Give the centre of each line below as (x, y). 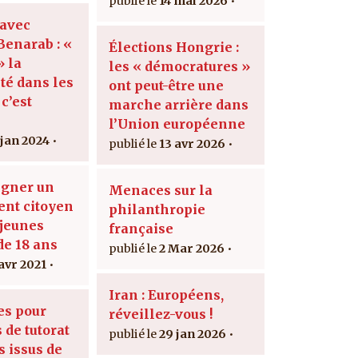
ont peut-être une (166, 85)
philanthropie (157, 209)
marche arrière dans (179, 104)
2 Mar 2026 (192, 248)
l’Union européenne (177, 123)
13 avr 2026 (192, 143)
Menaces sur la (161, 190)
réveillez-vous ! (161, 314)
